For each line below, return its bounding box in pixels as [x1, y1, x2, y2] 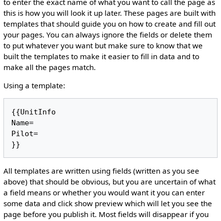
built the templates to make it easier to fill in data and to [3, 51, 199, 61]
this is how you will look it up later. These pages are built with [3, 8, 216, 18]
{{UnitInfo [11, 107, 56, 116]
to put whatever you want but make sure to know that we [3, 40, 203, 50]
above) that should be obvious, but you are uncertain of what [3, 176, 216, 186]
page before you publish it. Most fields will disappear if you [3, 209, 209, 219]
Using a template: [3, 80, 65, 91]
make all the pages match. [3, 62, 96, 72]
